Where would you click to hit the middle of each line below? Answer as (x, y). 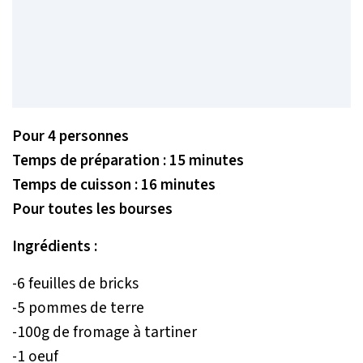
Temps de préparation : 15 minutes (128, 160)
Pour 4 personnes (70, 136)
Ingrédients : (55, 246)
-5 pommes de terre (78, 307)
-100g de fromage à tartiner (105, 332)
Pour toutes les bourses (92, 209)
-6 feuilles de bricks (75, 283)
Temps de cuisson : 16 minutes (114, 184)
